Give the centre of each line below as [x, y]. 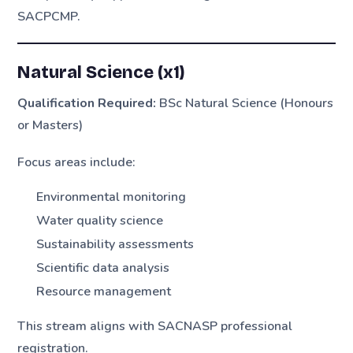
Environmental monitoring [111, 197]
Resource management [104, 292]
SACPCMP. [49, 16]
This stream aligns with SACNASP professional [155, 327]
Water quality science [100, 221]
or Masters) [50, 125]
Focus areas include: [77, 162]
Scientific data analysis [103, 268]
